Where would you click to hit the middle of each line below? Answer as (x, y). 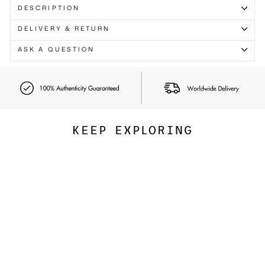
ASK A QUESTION (56, 49)
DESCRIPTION (49, 8)
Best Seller (81, 216)
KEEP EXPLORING (132, 130)
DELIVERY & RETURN (64, 28)
